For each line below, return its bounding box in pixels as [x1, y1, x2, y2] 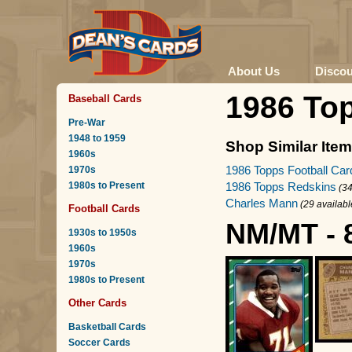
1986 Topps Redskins [225, 180, 336, 193]
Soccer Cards [68, 337, 130, 348]
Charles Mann [225, 196, 298, 210]
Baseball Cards [68, 93, 141, 104]
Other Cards [68, 298, 126, 309]
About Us [228, 64, 280, 78]
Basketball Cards [68, 321, 146, 332]
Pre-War [68, 117, 105, 128]
